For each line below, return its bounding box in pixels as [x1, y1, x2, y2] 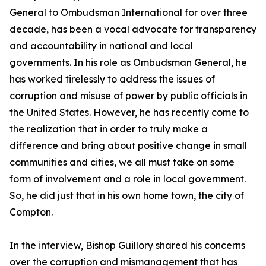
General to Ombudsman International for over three [9, 7, 248, 19]
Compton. [9, 206, 53, 218]
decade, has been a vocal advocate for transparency [9, 23, 256, 36]
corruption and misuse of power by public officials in [9, 90, 248, 102]
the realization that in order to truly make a [9, 123, 208, 135]
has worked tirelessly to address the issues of [9, 73, 215, 85]
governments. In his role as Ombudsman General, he [9, 56, 247, 69]
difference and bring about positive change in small [9, 140, 247, 152]
